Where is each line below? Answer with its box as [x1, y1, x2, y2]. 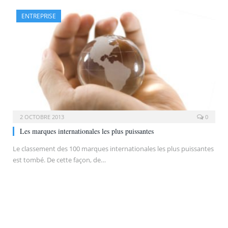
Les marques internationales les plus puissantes [20, 126, 154, 136]
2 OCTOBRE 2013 [20, 112, 64, 121]
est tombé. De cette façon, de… [13, 155, 106, 164]
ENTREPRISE [21, 12, 56, 20]
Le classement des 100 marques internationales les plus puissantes [13, 144, 214, 153]
